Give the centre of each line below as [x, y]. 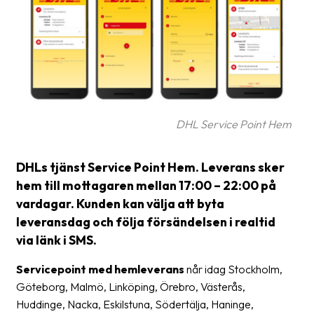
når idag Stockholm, [234, 269]
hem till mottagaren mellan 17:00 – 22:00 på [146, 185]
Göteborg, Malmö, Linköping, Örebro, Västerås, [131, 286]
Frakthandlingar [88, 127]
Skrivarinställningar [96, 155]
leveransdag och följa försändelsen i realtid [146, 221]
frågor [67, 9]
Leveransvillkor [86, 211]
